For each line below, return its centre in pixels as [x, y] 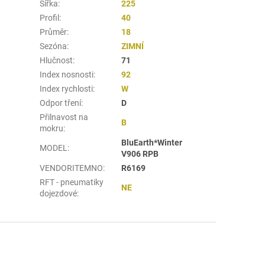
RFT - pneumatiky [72, 182]
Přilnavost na [64, 117]
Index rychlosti [67, 88]
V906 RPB [140, 153]
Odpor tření [61, 103]
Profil [50, 17]
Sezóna [54, 46]
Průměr [54, 32]
